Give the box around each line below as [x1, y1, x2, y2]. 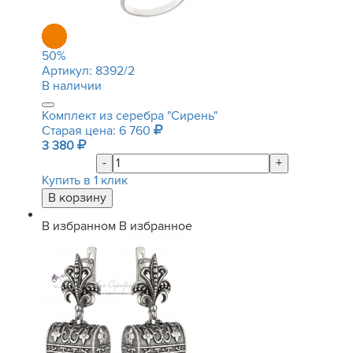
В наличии [42, 78, 102, 94]
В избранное [119, 218, 192, 234]
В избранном [42, 218, 116, 234]
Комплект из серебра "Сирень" [42, 108, 217, 124]
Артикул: [42, 63, 95, 79]
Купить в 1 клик [42, 173, 128, 188]
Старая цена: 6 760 [42, 123, 154, 139]
